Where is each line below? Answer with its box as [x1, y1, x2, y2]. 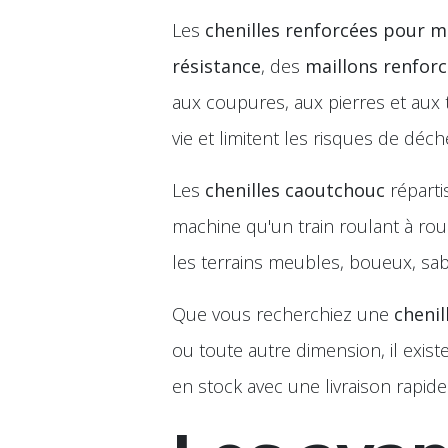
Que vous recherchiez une [172, 302, 394, 326]
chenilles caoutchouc [205, 178, 385, 202]
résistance [172, 54, 261, 78]
